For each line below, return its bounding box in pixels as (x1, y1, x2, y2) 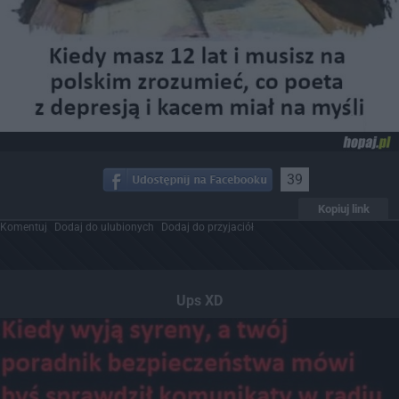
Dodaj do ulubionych (54, 220, 154, 233)
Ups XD (176, 291, 223, 309)
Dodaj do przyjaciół (161, 220, 254, 233)
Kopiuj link (317, 201, 370, 216)
